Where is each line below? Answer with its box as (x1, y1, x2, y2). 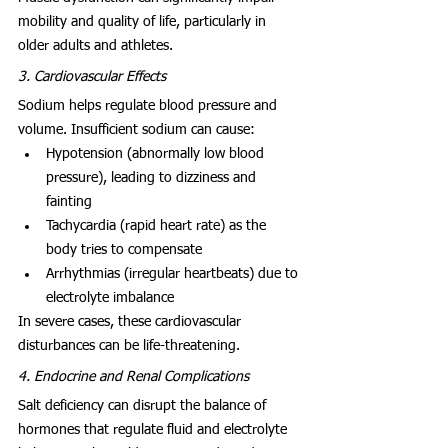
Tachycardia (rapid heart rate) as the (46, 218, 270, 233)
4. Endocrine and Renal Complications (18, 369, 249, 384)
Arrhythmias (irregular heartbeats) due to (46, 266, 302, 281)
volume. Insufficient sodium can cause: (18, 122, 255, 137)
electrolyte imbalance (46, 290, 174, 305)
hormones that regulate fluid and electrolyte (18, 422, 291, 437)
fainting (46, 194, 92, 209)
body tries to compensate (46, 242, 202, 257)
